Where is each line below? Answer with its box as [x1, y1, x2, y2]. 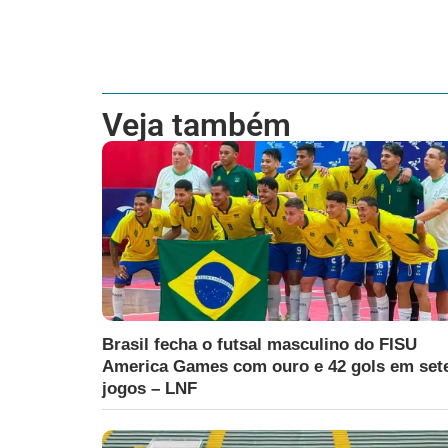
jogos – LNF [102, 378, 197, 399]
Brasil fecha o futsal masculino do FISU [102, 334, 417, 355]
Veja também [102, 106, 291, 145]
